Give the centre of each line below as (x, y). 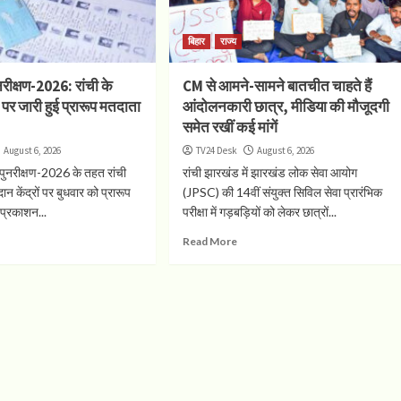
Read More (209, 241)
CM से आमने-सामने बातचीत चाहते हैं (277, 85)
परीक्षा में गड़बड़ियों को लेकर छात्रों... (259, 211)
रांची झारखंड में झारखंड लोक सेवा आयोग (269, 172)
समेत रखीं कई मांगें (230, 127)
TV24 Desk (216, 150)
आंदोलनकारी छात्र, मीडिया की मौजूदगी (286, 106)
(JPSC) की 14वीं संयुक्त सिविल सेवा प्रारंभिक (282, 192)
